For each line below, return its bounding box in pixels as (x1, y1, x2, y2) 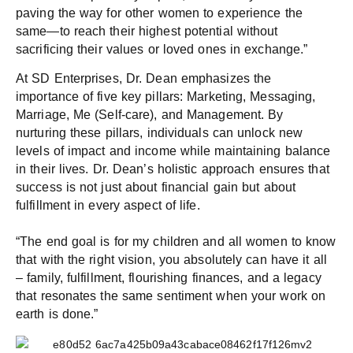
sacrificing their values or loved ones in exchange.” (16, 42, 308, 56)
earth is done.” (16, 307, 98, 321)
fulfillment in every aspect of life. (16, 199, 200, 213)
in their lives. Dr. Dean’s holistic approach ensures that (16, 162, 329, 176)
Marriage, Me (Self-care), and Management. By (16, 108, 284, 122)
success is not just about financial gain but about (16, 180, 296, 195)
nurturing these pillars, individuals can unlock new (16, 126, 303, 140)
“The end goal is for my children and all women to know (16, 235, 336, 249)
